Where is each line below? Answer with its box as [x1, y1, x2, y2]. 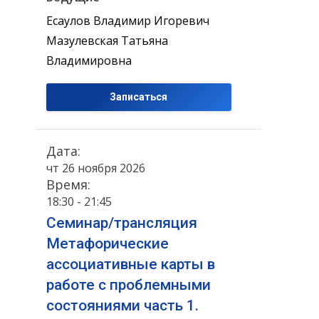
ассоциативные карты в [46, 256, 215, 273]
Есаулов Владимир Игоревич [46, 12, 209, 28]
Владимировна [46, 52, 132, 68]
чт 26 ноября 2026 [46, 160, 145, 177]
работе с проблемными [46, 276, 211, 294]
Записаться [110, 90, 168, 103]
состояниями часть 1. [46, 297, 199, 315]
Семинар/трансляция [46, 214, 197, 232]
